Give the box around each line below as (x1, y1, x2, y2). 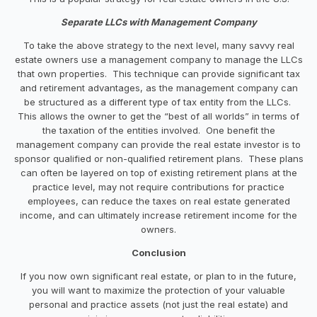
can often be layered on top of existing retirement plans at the (20, 166, 297, 178)
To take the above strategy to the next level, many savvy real (23, 39, 294, 51)
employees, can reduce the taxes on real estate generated (27, 195, 290, 207)
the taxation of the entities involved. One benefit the (42, 124, 275, 136)
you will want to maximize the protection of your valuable (32, 284, 285, 296)
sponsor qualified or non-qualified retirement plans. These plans (13, 152, 304, 164)
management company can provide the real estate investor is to (16, 138, 301, 150)
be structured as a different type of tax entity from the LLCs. (23, 96, 294, 108)
